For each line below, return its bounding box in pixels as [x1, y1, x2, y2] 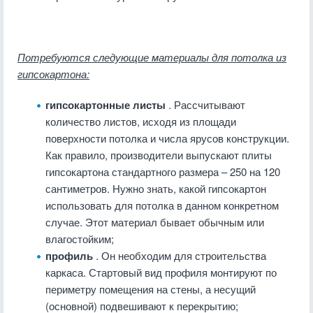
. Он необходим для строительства [96, 248, 266, 263]
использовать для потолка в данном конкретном [45, 198, 279, 212]
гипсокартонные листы [45, 97, 168, 112]
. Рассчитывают [168, 97, 245, 112]
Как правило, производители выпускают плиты [45, 147, 272, 162]
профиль [45, 248, 96, 263]
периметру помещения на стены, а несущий [45, 282, 256, 296]
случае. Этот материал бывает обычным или [45, 214, 264, 229]
